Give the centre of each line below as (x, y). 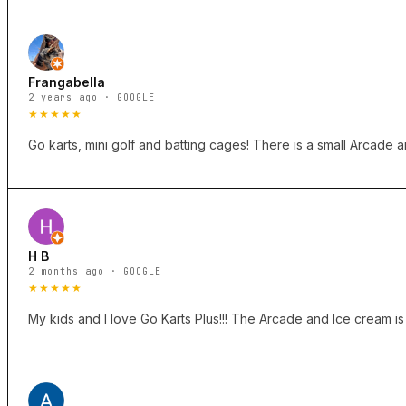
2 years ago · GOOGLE (92, 98)
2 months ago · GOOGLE (95, 272)
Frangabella (67, 82)
